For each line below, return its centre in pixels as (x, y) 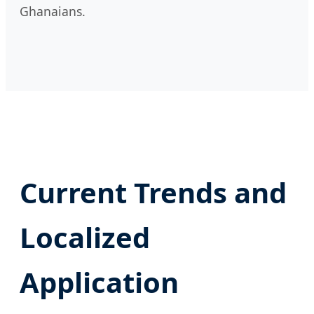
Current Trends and (153, 192)
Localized (85, 237)
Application (99, 282)
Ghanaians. (53, 11)
